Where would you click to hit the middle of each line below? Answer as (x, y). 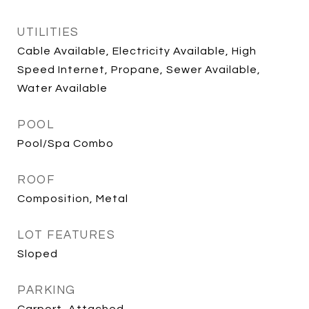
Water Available (62, 88)
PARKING (47, 290)
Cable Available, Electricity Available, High (137, 51)
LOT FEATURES (66, 235)
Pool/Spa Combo (66, 143)
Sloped (38, 254)
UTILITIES (48, 32)
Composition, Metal (73, 199)
